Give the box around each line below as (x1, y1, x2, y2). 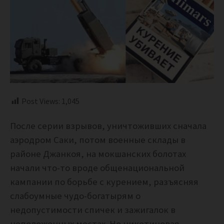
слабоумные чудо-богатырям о (10, 190, 140, 202)
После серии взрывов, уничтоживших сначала (10, 120, 206, 132)
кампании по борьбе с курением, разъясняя (10, 176, 198, 188)
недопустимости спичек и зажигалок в (10, 204, 175, 216)
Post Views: (21, 96, 60, 106)
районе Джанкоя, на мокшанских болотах (10, 148, 186, 160)
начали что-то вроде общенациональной (10, 162, 184, 174)
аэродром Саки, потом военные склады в (10, 134, 185, 146)
